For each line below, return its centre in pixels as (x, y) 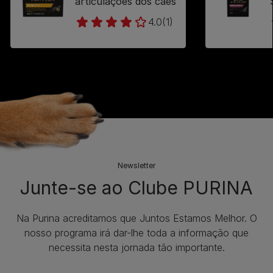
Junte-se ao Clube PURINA (136, 188)
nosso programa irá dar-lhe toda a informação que (136, 233)
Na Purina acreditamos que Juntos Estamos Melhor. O (136, 218)
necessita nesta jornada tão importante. (136, 247)
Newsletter (136, 165)
